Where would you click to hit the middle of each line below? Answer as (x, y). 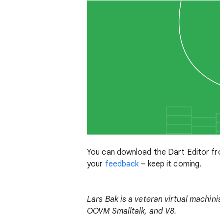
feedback (122, 164)
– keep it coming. (170, 164)
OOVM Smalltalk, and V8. (132, 211)
